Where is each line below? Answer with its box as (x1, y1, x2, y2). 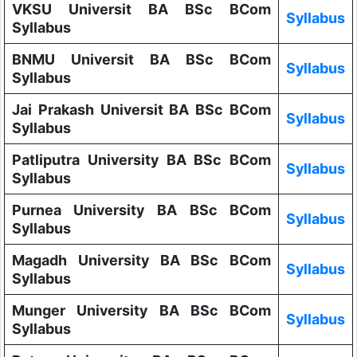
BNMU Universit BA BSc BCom (11, 50, 272, 68)
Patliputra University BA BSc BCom (11, 151, 272, 168)
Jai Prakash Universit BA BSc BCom (11, 100, 272, 118)
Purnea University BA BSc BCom (11, 201, 272, 218)
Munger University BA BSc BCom (11, 301, 272, 319)
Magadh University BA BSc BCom (11, 251, 272, 269)
